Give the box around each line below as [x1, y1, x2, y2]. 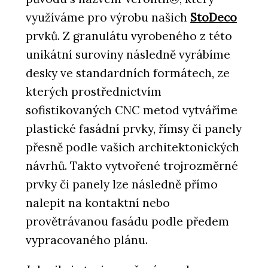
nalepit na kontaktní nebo [26, 195, 170, 210]
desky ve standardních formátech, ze [26, 65, 230, 80]
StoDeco [190, 10, 237, 25]
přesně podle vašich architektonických [26, 139, 239, 154]
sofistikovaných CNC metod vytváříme [26, 102, 237, 117]
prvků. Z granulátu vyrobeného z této [26, 28, 232, 43]
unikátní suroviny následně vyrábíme [26, 47, 230, 62]
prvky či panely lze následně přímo [26, 176, 218, 191]
